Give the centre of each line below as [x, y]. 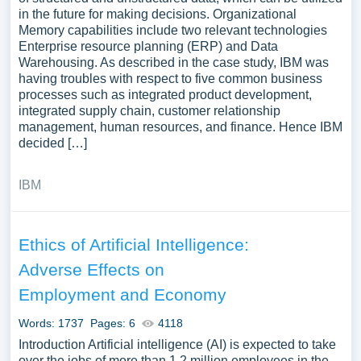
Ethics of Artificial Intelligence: [133, 245]
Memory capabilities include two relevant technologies [172, 30]
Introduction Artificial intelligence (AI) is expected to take [177, 344]
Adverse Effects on [91, 270]
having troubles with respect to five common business [170, 79]
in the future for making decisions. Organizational [157, 14]
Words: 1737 [51, 323]
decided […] [52, 143]
